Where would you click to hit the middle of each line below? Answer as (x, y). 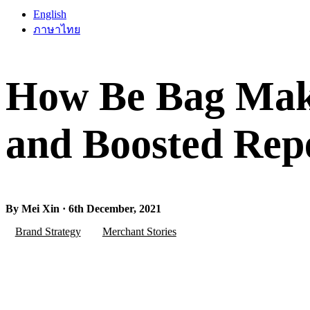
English (50, 15)
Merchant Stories (139, 232)
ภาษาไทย (57, 30)
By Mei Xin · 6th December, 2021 (83, 208)
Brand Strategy (48, 232)
